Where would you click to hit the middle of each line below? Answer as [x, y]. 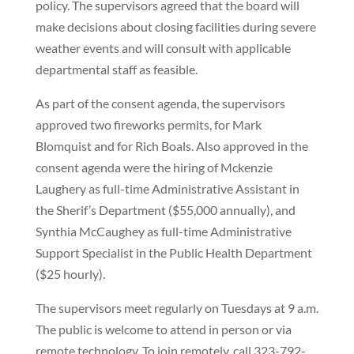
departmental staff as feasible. [116, 69]
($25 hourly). [70, 274]
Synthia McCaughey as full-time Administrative [163, 231]
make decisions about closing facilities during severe [175, 26]
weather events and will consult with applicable [163, 48]
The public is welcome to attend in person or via [163, 329]
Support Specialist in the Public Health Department [173, 252]
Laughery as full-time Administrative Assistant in [167, 188]
